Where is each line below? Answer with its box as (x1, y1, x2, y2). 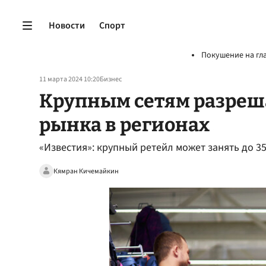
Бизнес (100, 74, 122, 84)
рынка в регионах (39, 113, 210, 136)
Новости (49, 18, 85, 32)
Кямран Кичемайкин (53, 166, 119, 176)
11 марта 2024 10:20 (39, 74, 100, 84)
